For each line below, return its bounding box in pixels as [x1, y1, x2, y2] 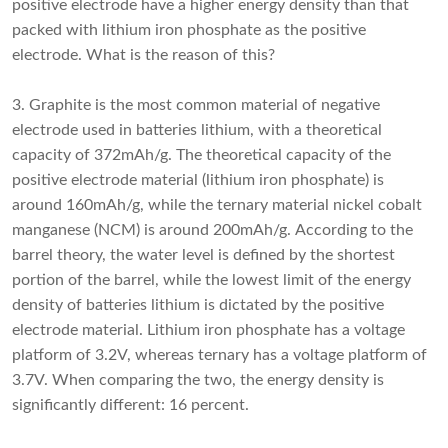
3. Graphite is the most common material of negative [12, 97, 380, 114]
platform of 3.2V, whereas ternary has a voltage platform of [12, 347, 427, 364]
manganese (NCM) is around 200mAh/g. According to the [12, 222, 413, 239]
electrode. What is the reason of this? [12, 47, 275, 64]
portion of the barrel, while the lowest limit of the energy [12, 272, 411, 289]
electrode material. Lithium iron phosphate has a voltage [12, 322, 405, 339]
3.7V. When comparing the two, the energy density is [12, 372, 384, 389]
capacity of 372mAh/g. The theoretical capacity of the [12, 147, 391, 164]
